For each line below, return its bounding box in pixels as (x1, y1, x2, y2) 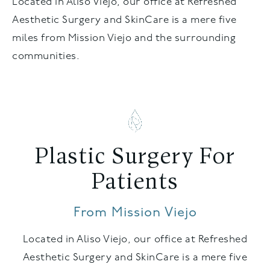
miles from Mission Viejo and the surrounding (12, 33, 236, 43)
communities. (12, 51, 80, 61)
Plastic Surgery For (34, 146, 236, 169)
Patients (92, 171, 178, 194)
